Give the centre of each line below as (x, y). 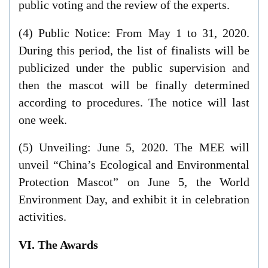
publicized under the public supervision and (134, 67)
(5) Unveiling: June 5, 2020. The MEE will (134, 147)
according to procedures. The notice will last (134, 102)
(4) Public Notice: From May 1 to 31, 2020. (134, 33)
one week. (42, 119)
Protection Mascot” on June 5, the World (134, 182)
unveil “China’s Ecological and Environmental (134, 165)
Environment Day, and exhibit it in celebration (134, 200)
